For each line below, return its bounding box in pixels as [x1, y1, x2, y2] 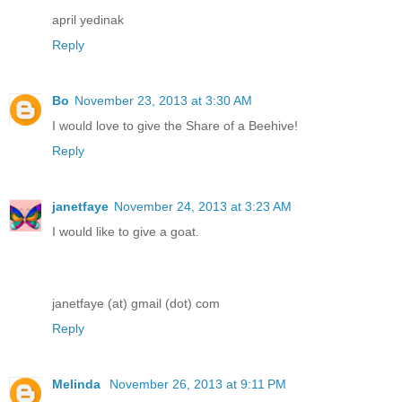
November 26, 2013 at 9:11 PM [109, 376, 286, 391]
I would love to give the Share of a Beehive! [52, 118, 298, 133]
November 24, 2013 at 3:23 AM [114, 198, 292, 214]
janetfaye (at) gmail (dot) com [52, 295, 220, 310]
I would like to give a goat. [52, 223, 199, 239]
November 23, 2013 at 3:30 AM [74, 92, 252, 108]
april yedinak [52, 12, 124, 27]
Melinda [52, 376, 104, 391]
